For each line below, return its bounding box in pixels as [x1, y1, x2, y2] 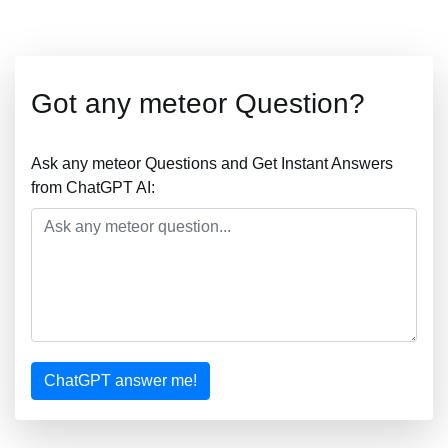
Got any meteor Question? [31, 88, 365, 119]
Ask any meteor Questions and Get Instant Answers [31, 155, 393, 172]
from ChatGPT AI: [31, 179, 155, 196]
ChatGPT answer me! [44, 372, 197, 389]
